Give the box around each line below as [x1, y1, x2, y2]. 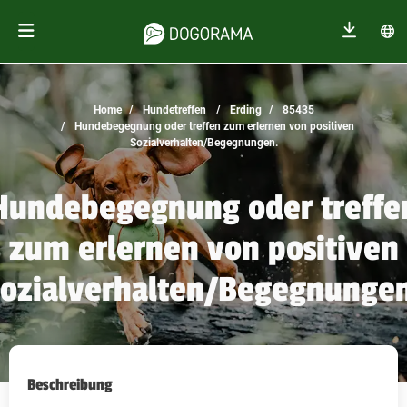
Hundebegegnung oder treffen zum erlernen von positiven [71, 120, 354, 133]
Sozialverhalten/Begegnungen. [129, 136, 278, 149]
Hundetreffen [139, 104, 206, 116]
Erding [226, 104, 262, 116]
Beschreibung [27, 375, 113, 395]
